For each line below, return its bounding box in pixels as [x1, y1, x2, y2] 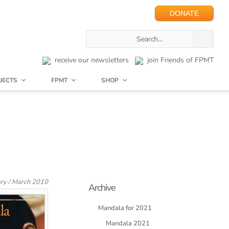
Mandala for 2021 [98, 203, 152, 213]
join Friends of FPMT [143, 55, 214, 65]
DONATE [170, 9, 199, 17]
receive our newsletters [51, 55, 129, 65]
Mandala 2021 [106, 219, 150, 228]
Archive [88, 181, 116, 194]
